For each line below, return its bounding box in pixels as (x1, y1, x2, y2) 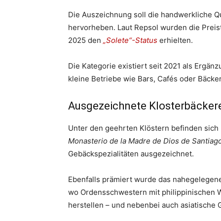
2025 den (68, 36, 101, 45)
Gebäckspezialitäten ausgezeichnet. (68, 149, 194, 158)
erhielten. (159, 36, 193, 45)
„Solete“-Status (103, 36, 157, 45)
